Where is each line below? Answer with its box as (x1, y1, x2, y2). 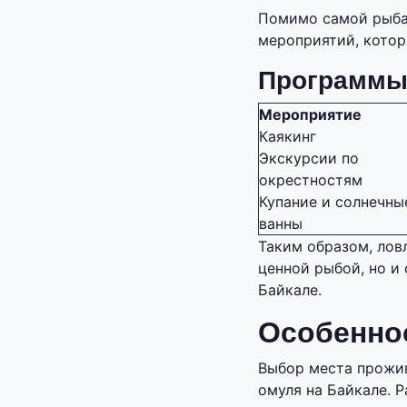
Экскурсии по (259, 149, 359, 168)
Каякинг (259, 127, 316, 146)
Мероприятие (259, 105, 362, 124)
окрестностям (259, 171, 362, 190)
